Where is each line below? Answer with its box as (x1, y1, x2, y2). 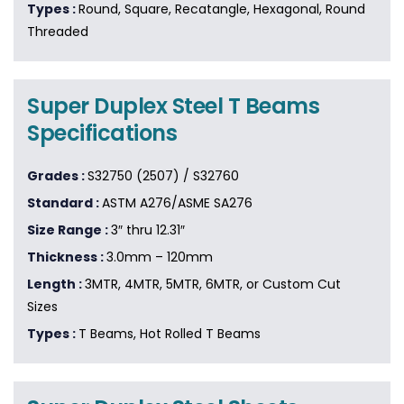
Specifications (27, 118, 178, 149)
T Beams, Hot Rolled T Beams (78, 325, 261, 344)
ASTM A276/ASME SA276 (102, 194, 252, 213)
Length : (27, 275, 85, 294)
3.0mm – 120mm (106, 248, 213, 267)
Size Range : (27, 221, 111, 240)
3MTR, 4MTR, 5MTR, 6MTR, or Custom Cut (85, 275, 341, 294)
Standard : (27, 194, 102, 213)
